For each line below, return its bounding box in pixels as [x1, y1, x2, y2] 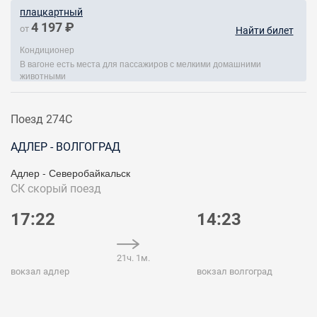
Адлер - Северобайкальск [11, 166, 130, 180]
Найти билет [235, 25, 294, 36]
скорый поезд [28, 182, 101, 195]
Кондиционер [20, 43, 74, 55]
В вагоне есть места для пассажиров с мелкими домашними [20, 57, 261, 69]
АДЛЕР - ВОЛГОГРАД [11, 140, 120, 154]
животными [20, 69, 66, 81]
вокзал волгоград [197, 266, 273, 277]
